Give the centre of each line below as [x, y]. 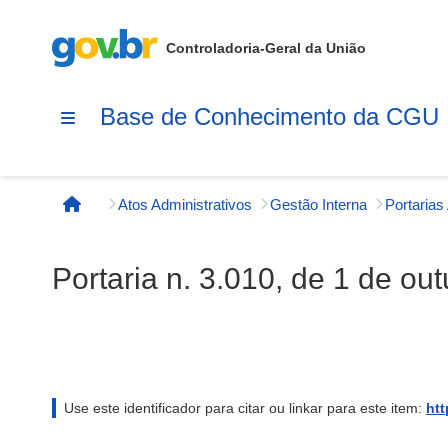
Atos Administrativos [185, 204]
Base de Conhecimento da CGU [269, 116]
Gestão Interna [318, 204]
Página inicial [124, 214]
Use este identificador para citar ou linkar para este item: [245, 408]
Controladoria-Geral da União [266, 48]
